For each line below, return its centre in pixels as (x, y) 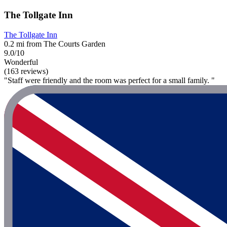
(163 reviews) (26, 71)
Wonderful (21, 62)
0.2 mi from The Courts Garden (55, 44)
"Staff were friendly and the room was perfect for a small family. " (109, 80)
